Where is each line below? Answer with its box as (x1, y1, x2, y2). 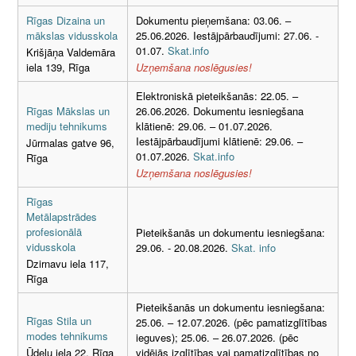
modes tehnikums (26, 327, 108, 343)
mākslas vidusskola (26, 27, 118, 43)
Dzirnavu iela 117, (26, 256, 109, 272)
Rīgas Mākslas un (26, 103, 110, 118)
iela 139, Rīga (26, 60, 90, 75)
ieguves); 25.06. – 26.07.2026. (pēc (136, 329, 299, 345)
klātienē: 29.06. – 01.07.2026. (136, 118, 273, 133)
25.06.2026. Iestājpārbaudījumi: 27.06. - (136, 27, 319, 43)
